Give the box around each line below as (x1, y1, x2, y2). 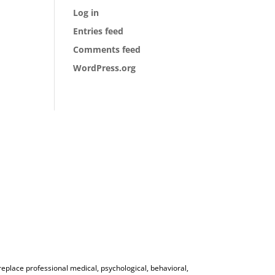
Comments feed (73, 43, 141, 55)
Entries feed (73, 25, 124, 37)
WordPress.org (73, 61, 136, 74)
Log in (73, 6, 99, 18)
